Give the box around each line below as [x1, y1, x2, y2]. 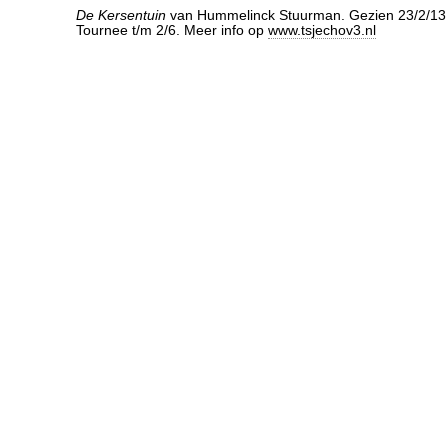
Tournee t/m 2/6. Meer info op [76, 23, 268, 38]
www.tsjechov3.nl [268, 23, 376, 38]
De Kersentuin [76, 8, 166, 23]
